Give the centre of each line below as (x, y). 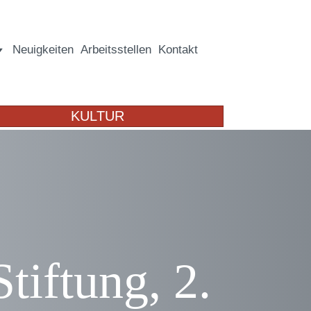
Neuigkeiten (43, 50)
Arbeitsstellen (116, 50)
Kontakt (178, 50)
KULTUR (98, 116)
